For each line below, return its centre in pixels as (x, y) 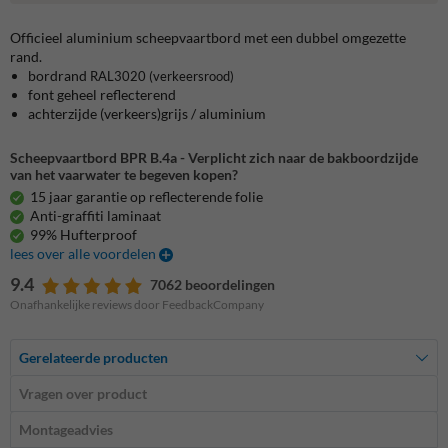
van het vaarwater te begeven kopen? (124, 174)
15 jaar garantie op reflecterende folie (146, 197)
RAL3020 (118, 75)
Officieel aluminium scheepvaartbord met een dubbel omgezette (208, 37)
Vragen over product (83, 394)
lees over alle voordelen (84, 254)
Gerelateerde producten (93, 358)
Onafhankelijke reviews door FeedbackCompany (137, 305)
